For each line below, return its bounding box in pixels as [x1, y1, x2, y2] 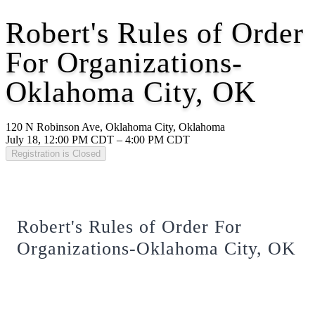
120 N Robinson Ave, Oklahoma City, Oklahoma [6, 121, 225, 134]
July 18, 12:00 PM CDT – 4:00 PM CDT [6, 134, 190, 146]
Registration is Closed [11, 148, 101, 160]
